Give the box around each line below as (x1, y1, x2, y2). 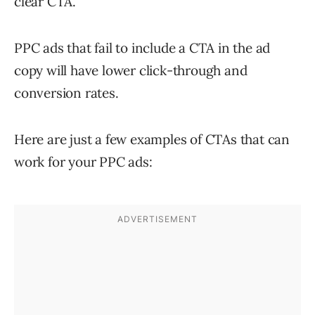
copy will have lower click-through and (14, 62, 247, 79)
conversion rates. (14, 84, 119, 102)
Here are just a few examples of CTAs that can (14, 131, 290, 148)
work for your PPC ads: (14, 153, 153, 171)
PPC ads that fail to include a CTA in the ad (14, 39, 271, 57)
